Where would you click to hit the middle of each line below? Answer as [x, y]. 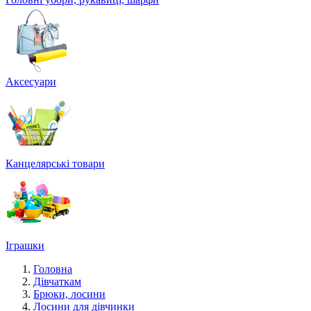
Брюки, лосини [69, 294]
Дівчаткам [57, 281]
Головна [53, 269]
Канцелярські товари [55, 163]
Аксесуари [31, 82]
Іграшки [25, 245]
